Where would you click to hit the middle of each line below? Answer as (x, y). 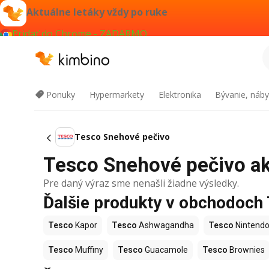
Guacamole (165, 250)
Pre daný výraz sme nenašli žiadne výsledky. (141, 183)
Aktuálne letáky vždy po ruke (97, 12)
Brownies (246, 250)
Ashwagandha (165, 225)
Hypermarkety (116, 95)
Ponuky (61, 95)
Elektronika (180, 95)
